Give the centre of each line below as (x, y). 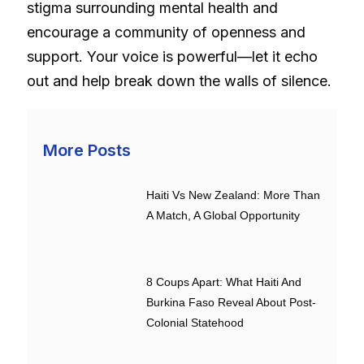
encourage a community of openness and (166, 32)
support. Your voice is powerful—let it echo (172, 56)
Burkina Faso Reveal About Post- (232, 303)
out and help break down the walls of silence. (179, 80)
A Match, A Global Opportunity (223, 215)
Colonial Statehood (195, 323)
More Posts (87, 150)
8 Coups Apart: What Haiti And (224, 282)
